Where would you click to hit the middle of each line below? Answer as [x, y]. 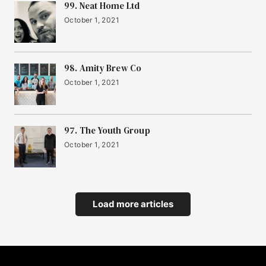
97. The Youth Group [107, 131]
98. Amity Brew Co [103, 68]
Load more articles [133, 204]
